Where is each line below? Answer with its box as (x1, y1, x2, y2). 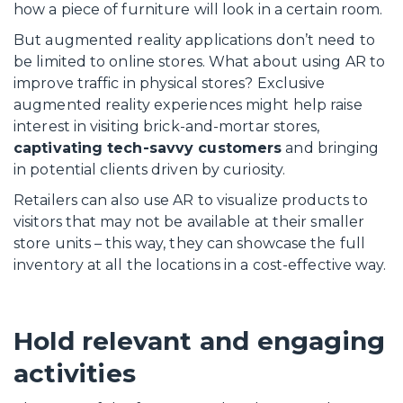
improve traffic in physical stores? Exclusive (13, 75, 326, 92)
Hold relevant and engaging (13, 326, 386, 356)
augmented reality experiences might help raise (13, 96, 363, 113)
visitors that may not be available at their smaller (13, 213, 365, 230)
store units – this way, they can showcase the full (13, 235, 366, 252)
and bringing (282, 139, 380, 157)
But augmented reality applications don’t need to (13, 31, 375, 49)
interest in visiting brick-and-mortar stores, (13, 118, 320, 135)
